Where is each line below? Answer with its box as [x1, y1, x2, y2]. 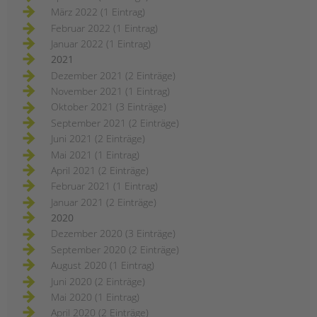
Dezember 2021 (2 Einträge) [51, 68, 175, 82]
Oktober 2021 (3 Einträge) [51, 100, 166, 114]
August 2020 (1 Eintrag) [51, 258, 154, 272]
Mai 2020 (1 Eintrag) [51, 289, 139, 304]
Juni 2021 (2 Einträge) [51, 132, 145, 146]
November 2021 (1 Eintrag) [51, 84, 170, 98]
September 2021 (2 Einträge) [51, 115, 179, 129]
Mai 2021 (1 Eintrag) [51, 147, 139, 161]
